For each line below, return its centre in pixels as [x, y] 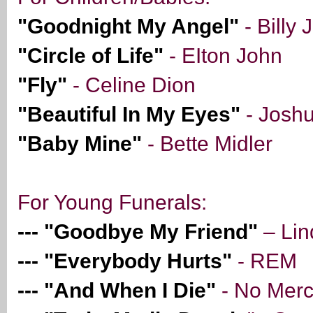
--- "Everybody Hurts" [125, 261]
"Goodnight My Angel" [128, 27]
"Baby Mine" [80, 144]
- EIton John [226, 56]
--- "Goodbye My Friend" [138, 232]
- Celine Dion [134, 85]
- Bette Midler [210, 144]
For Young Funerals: [115, 203]
